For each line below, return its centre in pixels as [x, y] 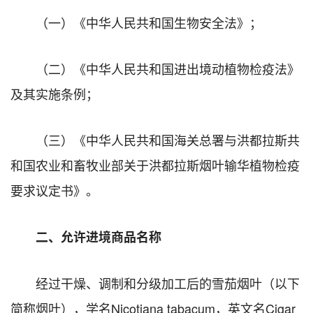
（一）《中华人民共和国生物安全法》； [149, 22]
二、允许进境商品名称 [99, 236]
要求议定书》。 [54, 190]
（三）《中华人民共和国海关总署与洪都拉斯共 [168, 139]
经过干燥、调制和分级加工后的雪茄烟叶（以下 [168, 283]
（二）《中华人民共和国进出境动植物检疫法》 [168, 68]
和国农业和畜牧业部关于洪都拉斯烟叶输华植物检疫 [155, 165]
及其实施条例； [54, 93]
